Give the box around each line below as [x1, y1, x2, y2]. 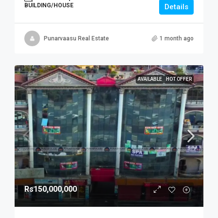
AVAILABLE [138, 76, 162, 82]
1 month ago [160, 35, 194, 42]
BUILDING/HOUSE [24, 2, 73, 9]
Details [164, 2, 188, 11]
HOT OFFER [166, 76, 192, 82]
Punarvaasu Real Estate [44, 35, 109, 42]
